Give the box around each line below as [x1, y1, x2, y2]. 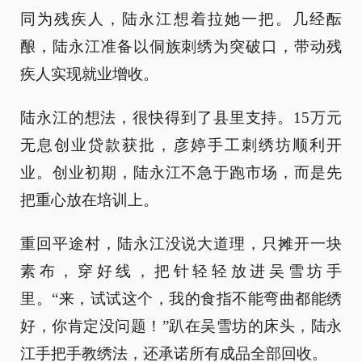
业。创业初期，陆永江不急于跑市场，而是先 [20, 163, 342, 181]
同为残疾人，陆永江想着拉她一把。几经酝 [20, 10, 342, 27]
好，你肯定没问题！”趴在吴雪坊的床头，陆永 [20, 317, 342, 335]
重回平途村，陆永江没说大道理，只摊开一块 [20, 234, 342, 252]
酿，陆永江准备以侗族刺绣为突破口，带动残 [20, 37, 342, 55]
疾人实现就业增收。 [20, 65, 158, 82]
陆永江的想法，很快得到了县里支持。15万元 [20, 108, 342, 126]
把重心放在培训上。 [20, 191, 158, 208]
